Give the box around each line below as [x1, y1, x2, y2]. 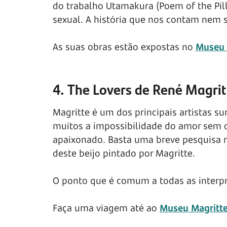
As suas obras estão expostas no [53, 41, 196, 53]
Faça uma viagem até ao [53, 202, 160, 214]
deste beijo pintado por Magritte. [53, 147, 195, 160]
